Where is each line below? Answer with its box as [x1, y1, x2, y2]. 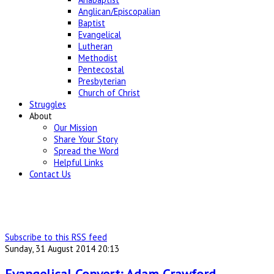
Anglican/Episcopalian [78, 6, 160, 18]
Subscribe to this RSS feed [5, 231, 107, 243]
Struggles [29, 98, 66, 111]
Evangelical [78, 29, 121, 41]
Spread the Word [54, 145, 119, 157]
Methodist [78, 52, 117, 64]
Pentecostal [78, 64, 124, 76]
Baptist [78, 17, 105, 29]
